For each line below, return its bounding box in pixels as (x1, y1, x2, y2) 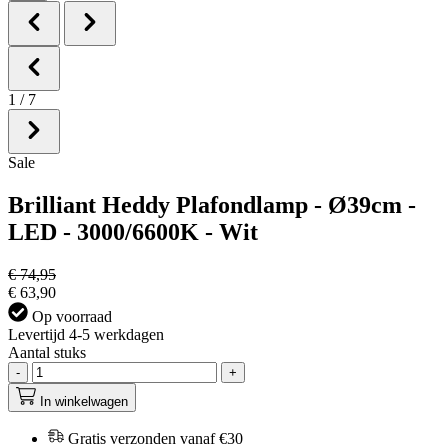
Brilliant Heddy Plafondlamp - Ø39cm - (8, 191, 416, 218)
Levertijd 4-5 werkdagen (8, 325, 164, 343)
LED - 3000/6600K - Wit (8, 218, 258, 245)
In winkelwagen (40, 393, 128, 409)
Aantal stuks (8, 343, 86, 361)
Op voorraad (28, 307, 112, 325)
